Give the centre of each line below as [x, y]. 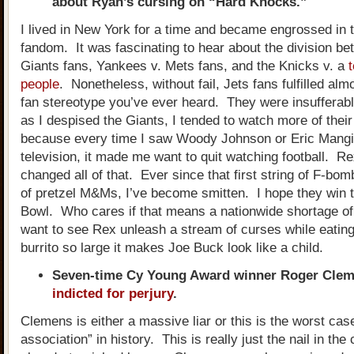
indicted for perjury [113, 294]
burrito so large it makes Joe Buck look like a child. [172, 248]
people [40, 84]
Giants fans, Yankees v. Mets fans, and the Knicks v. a [185, 66]
